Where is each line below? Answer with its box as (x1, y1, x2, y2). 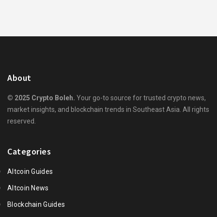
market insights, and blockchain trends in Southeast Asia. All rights (7, 106, 209, 114)
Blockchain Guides (7, 201, 65, 209)
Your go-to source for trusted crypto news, (75, 94, 206, 102)
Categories (7, 146, 51, 157)
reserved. (7, 117, 36, 125)
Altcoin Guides (7, 168, 53, 176)
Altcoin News (7, 184, 49, 192)
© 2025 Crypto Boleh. (7, 94, 75, 102)
